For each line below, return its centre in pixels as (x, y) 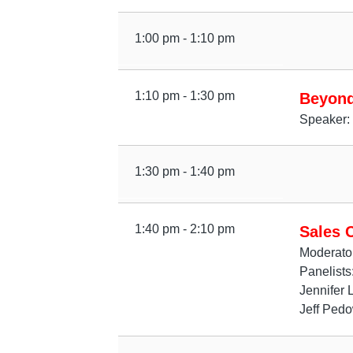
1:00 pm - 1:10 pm (184, 38)
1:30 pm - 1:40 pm (184, 172)
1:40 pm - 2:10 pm (184, 229)
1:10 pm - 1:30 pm (184, 95)
